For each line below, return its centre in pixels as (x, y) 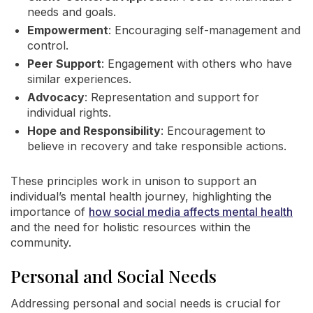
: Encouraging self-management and (204, 30)
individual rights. (69, 112)
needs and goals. (72, 12)
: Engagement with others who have (197, 64)
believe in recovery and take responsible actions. (157, 146)
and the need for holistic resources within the (131, 227)
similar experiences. (79, 79)
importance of (50, 212)
